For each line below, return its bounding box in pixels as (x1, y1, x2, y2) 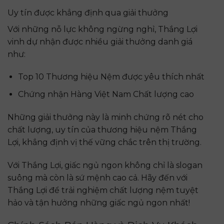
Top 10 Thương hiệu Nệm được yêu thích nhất (17, 72, 204, 82)
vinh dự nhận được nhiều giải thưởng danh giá (7, 36, 192, 46)
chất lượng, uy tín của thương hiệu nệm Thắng (7, 124, 197, 134)
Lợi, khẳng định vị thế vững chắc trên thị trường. (7, 137, 201, 147)
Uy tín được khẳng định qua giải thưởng (7, 7, 168, 17)
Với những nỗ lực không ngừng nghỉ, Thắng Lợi (7, 24, 197, 34)
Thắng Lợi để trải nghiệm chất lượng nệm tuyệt (7, 185, 198, 195)
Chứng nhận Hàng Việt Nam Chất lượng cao (17, 89, 194, 99)
